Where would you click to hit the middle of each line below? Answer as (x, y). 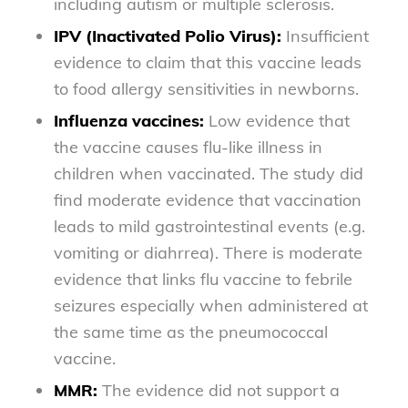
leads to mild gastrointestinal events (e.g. (209, 226)
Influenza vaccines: (131, 120)
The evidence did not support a (218, 390)
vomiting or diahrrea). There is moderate (208, 252)
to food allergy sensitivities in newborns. (210, 88)
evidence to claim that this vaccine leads (207, 62)
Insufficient (325, 36)
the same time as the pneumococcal (190, 331)
